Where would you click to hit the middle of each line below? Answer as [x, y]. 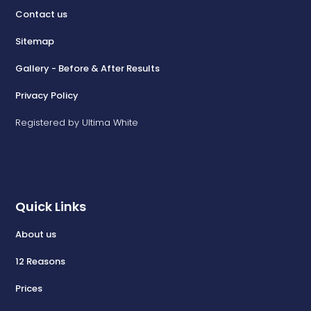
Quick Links [51, 206]
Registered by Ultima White [77, 122]
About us [36, 234]
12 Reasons [41, 261]
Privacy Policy [47, 95]
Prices [29, 288]
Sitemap [35, 41]
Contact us [42, 14]
